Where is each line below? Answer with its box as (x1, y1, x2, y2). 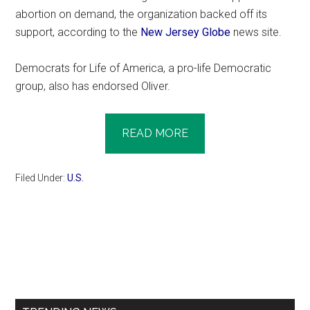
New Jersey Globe (140, 25, 231, 39)
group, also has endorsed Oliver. (15, 79, 171, 93)
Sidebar (15, 267, 90, 292)
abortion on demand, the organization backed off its (15, 7, 268, 21)
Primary (15, 242, 89, 267)
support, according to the (15, 25, 141, 39)
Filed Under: (15, 172, 68, 183)
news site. (230, 25, 282, 39)
